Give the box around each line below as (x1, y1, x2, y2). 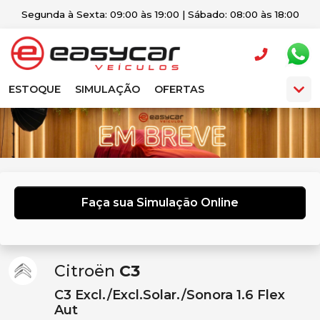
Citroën (54, 261, 115, 281)
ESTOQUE (9, 82, 61, 96)
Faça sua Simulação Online (81, 196, 239, 209)
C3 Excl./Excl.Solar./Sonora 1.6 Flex (54, 287, 285, 303)
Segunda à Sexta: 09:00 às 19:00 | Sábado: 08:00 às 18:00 (21, 9, 299, 20)
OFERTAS (154, 83, 204, 96)
